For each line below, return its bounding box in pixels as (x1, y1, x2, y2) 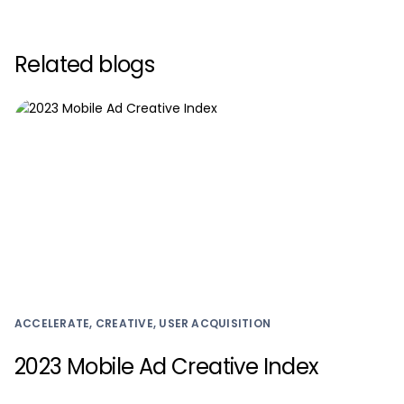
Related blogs (14, 50, 155, 79)
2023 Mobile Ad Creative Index (14, 351, 319, 381)
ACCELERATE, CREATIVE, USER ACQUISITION (14, 315, 271, 331)
